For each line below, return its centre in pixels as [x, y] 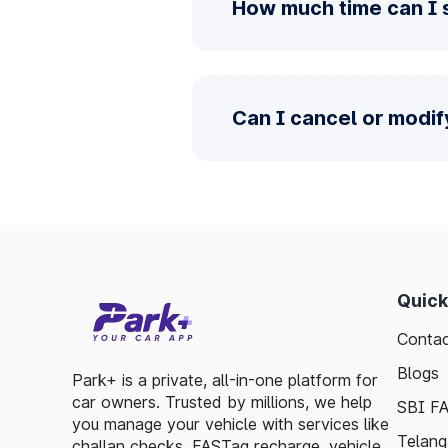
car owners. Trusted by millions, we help [222, 402]
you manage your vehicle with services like [230, 424]
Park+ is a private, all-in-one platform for [225, 380]
